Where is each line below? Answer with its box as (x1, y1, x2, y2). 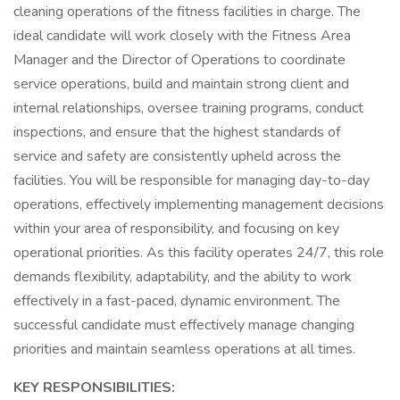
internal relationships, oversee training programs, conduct (13, 98, 363, 118)
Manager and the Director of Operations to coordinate (13, 50, 346, 70)
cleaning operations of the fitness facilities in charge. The (13, 2, 361, 21)
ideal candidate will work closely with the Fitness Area (13, 26, 351, 46)
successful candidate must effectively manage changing (13, 315, 354, 335)
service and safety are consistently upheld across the (13, 146, 341, 166)
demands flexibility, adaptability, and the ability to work (13, 267, 352, 287)
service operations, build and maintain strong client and (13, 74, 349, 94)
